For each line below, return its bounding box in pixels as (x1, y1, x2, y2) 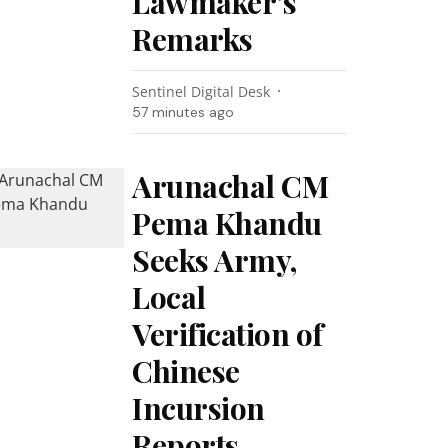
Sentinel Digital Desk (132, 82, 271, 101)
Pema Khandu (132, 203, 322, 243)
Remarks (132, 19, 253, 59)
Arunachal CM (132, 166, 329, 206)
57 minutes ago (132, 103, 235, 121)
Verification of (132, 314, 323, 354)
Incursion (132, 388, 265, 428)
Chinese (132, 351, 240, 391)
